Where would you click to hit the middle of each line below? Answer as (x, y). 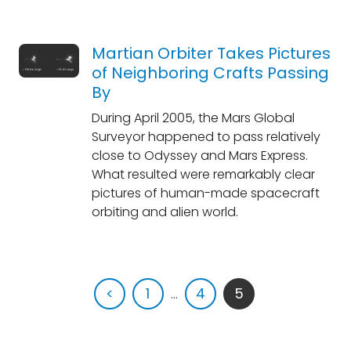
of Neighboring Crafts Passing (210, 73)
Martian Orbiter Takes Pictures (211, 53)
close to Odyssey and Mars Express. (199, 156)
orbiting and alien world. (165, 212)
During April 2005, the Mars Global (193, 118)
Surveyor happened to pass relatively (206, 137)
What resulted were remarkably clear (203, 174)
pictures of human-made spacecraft (205, 193)
